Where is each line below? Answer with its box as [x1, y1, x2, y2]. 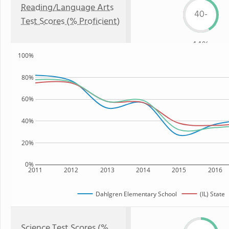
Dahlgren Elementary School [95, 189, 177, 198]
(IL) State [199, 189, 225, 198]
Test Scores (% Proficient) [21, 14, 120, 29]
